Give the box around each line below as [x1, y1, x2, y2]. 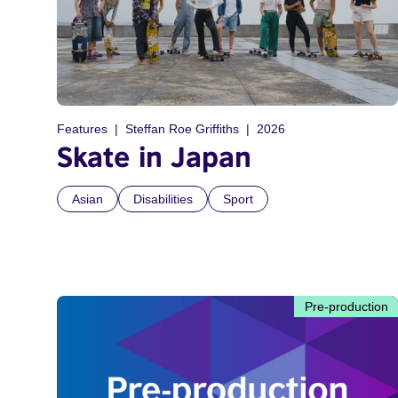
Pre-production [305, 299, 388, 314]
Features [57, 122, 107, 137]
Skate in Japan [57, 139, 251, 174]
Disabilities [133, 192, 193, 207]
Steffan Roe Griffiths [125, 122, 239, 137]
